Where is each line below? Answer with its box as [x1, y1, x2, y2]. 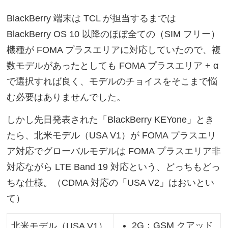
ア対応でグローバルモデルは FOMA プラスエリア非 [7, 146, 221, 156]
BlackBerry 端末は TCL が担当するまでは [7, 13, 177, 24]
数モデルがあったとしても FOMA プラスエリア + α [7, 61, 219, 71]
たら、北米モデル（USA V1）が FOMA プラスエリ [7, 130, 217, 140]
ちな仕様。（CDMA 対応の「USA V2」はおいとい [7, 177, 215, 188]
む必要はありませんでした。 [7, 92, 126, 103]
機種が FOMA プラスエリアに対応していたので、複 [7, 45, 221, 55]
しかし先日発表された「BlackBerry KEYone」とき [7, 114, 215, 125]
